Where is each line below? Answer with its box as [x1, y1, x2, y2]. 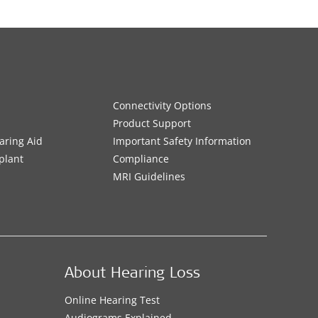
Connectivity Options [112, 99, 212, 113]
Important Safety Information [112, 134, 251, 148]
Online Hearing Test [64, 293, 160, 307]
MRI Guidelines [112, 170, 185, 184]
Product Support [112, 116, 191, 131]
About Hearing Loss [64, 267, 200, 283]
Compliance [112, 152, 169, 166]
